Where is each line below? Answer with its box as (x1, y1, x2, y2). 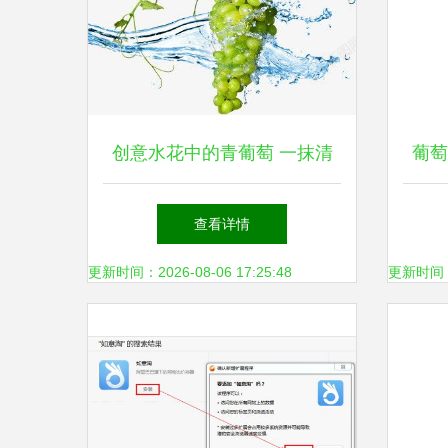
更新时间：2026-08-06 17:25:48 (88, 264, 292, 280)
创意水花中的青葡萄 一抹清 (111, 143, 333, 163)
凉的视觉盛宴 (168, 203, 276, 223)
